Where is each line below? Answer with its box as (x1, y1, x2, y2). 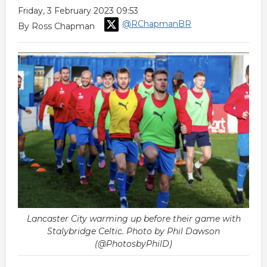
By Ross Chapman (18, 20, 97, 32)
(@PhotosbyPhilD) (95, 238, 172, 250)
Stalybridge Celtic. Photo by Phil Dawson (47, 226, 220, 237)
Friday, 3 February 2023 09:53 (18, 5, 138, 16)
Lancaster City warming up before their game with (26, 213, 241, 225)
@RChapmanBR (122, 18, 191, 30)
